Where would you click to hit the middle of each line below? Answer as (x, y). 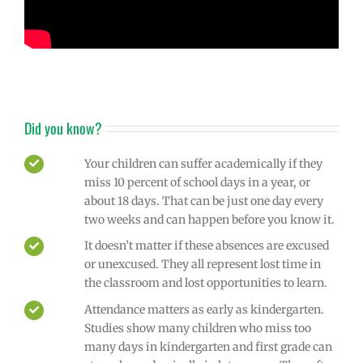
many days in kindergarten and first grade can (208, 347)
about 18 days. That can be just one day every (203, 201)
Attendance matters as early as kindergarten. (204, 310)
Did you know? (63, 128)
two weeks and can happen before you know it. (209, 219)
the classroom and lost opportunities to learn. (205, 283)
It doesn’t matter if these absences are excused (206, 246)
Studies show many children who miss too (197, 329)
